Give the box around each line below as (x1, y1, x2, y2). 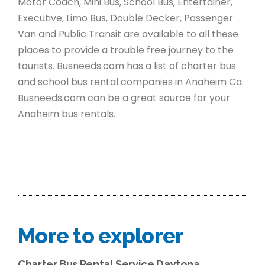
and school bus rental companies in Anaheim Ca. (18, 75, 244, 89)
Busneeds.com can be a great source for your (18, 91, 230, 105)
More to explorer (18, 222, 184, 248)
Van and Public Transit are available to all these (18, 27, 238, 41)
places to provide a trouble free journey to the (18, 43, 234, 57)
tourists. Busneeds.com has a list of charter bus (18, 59, 236, 73)
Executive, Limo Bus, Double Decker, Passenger (18, 11, 233, 25)
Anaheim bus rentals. (18, 106, 115, 121)
